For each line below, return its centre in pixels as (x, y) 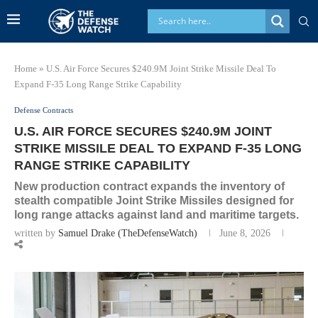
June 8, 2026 (245, 233)
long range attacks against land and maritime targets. (157, 214)
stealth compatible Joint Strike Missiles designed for (154, 200)
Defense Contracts (44, 110)
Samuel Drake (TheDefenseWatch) (128, 233)
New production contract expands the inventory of (149, 186)
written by (36, 233)
